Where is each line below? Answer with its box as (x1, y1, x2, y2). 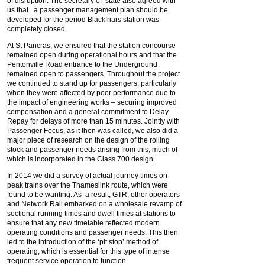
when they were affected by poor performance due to (7, 89, 176, 97)
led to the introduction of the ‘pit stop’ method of (7, 238, 158, 246)
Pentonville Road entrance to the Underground (7, 60, 157, 69)
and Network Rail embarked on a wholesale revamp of (7, 200, 182, 208)
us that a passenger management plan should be (7, 6, 168, 14)
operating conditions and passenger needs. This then (7, 228, 178, 237)
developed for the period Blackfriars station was (7, 15, 159, 24)
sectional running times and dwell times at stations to (7, 209, 176, 218)
